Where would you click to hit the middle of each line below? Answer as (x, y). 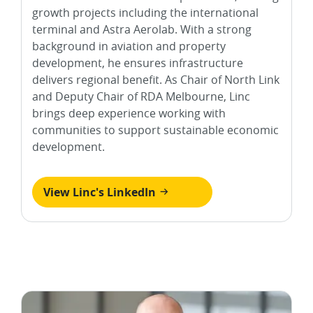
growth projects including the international (145, 12)
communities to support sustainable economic (155, 130)
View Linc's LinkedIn (101, 192)
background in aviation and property (129, 46)
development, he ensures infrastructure (138, 63)
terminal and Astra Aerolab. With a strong (142, 29)
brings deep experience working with (129, 113)
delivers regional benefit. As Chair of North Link (156, 79)
